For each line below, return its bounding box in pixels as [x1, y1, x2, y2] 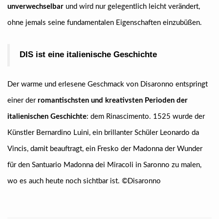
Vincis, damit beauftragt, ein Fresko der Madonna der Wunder [7, 145, 202, 153]
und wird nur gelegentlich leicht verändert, [64, 3, 200, 10]
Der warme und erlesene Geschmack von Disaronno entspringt [7, 81, 208, 88]
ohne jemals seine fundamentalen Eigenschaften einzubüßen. [7, 19, 202, 26]
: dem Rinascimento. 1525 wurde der [87, 113, 205, 120]
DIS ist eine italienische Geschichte [20, 50, 157, 59]
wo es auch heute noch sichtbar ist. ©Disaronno [7, 177, 161, 185]
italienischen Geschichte [7, 113, 87, 120]
